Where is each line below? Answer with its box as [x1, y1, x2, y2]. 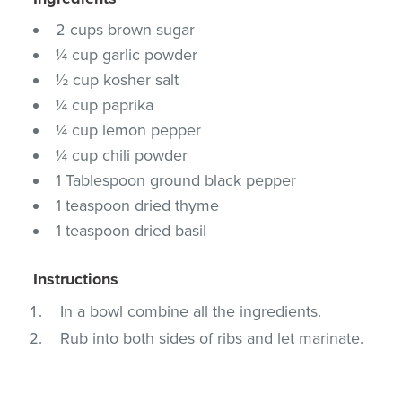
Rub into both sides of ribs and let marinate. [60, 328, 364, 348]
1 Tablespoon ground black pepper [56, 170, 297, 190]
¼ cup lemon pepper [56, 119, 202, 140]
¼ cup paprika [56, 94, 154, 115]
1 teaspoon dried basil [56, 220, 207, 240]
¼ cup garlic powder [56, 44, 198, 65]
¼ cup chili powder [56, 144, 188, 165]
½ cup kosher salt [56, 69, 179, 90]
